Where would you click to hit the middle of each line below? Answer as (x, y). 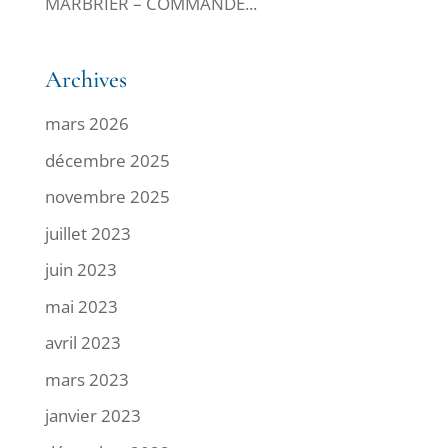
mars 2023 (86, 379)
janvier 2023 (92, 415)
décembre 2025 (107, 160)
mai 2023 (81, 306)
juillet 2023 (87, 233)
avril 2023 (82, 342)
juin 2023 (80, 269)
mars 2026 (86, 123)
